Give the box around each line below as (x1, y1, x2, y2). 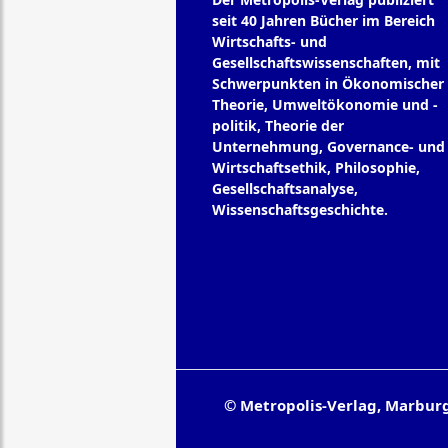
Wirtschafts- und (211, 32, 327, 52)
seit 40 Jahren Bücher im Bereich (211, 11, 435, 31)
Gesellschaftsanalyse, (211, 179, 358, 199)
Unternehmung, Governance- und (211, 137, 445, 157)
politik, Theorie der (211, 116, 344, 136)
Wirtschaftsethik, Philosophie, (211, 158, 420, 178)
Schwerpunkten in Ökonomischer (211, 74, 444, 94)
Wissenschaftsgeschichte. (211, 200, 388, 220)
